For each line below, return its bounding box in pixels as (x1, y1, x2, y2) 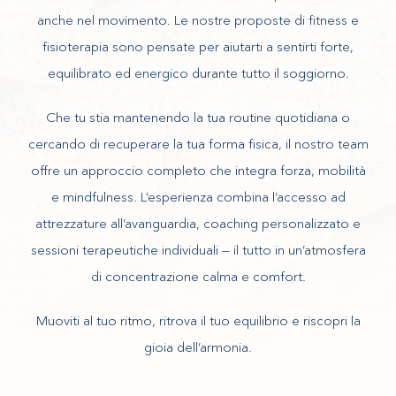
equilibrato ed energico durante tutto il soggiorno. (47, 65, 349, 81)
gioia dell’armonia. (144, 339, 252, 355)
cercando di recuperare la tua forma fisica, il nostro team (27, 135, 369, 152)
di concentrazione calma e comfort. (90, 268, 306, 285)
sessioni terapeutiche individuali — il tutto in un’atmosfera (30, 241, 366, 258)
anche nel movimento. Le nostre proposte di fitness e (37, 11, 359, 28)
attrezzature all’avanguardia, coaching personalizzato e (35, 215, 361, 232)
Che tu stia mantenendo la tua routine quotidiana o (46, 109, 350, 126)
